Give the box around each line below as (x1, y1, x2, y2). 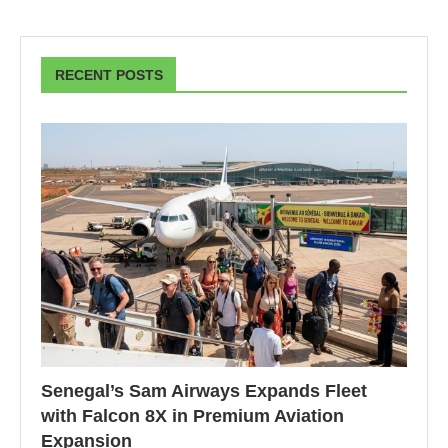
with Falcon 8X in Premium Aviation (41, 406, 344, 427)
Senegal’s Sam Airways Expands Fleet (41, 381, 367, 402)
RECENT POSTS (55, 67, 163, 84)
